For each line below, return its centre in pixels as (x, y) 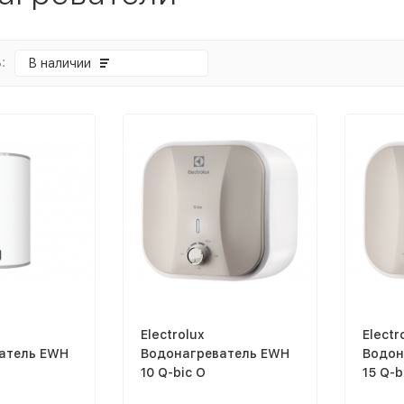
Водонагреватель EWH (215, 353)
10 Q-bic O (173, 372)
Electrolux (173, 334)
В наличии (59, 63)
